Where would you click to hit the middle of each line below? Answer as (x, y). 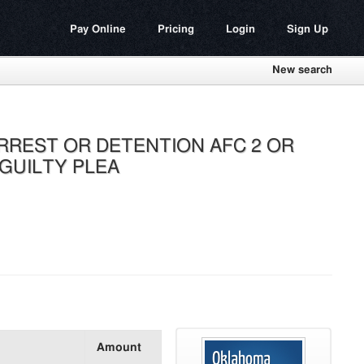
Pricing (176, 30)
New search (302, 70)
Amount (119, 347)
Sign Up (308, 30)
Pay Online (98, 30)
